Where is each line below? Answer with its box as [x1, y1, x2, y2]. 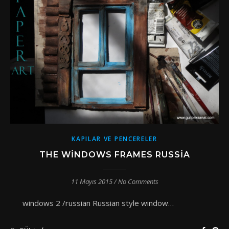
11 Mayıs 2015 [71, 177, 112, 187]
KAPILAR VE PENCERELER [72, 134, 157, 144]
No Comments [118, 177, 158, 187]
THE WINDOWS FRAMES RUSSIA [39, 150, 190, 160]
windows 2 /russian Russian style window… [29, 198, 211, 209]
